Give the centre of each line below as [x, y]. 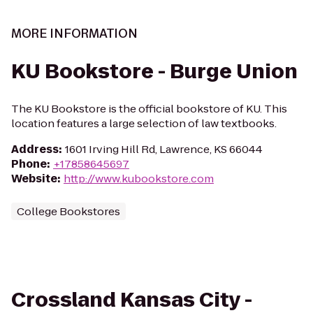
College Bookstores [68, 211]
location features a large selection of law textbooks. [144, 123]
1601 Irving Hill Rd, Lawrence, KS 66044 [164, 149]
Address [35, 149]
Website [34, 179]
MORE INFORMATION [74, 34]
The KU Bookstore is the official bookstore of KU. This [149, 109]
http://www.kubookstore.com [139, 179]
